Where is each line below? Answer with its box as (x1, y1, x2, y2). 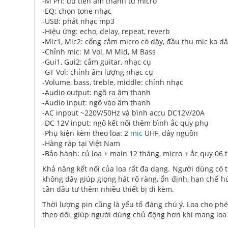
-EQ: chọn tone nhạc (42, 6, 111, 16)
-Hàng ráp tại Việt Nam (42, 138, 120, 148)
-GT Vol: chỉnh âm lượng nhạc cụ (42, 67, 153, 77)
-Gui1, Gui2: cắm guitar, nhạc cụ (42, 56, 151, 67)
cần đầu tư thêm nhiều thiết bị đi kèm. (42, 184, 174, 194)
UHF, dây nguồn (142, 128, 198, 138)
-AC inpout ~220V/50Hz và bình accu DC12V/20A (42, 107, 205, 118)
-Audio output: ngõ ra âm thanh (42, 87, 151, 97)
